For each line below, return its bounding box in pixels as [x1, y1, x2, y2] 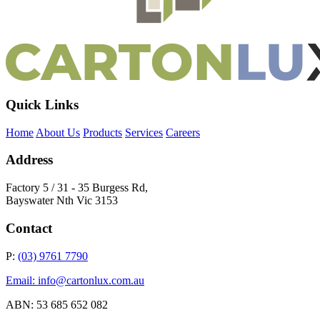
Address [6, 152, 53, 168]
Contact [6, 220, 52, 236]
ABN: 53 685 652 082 [6, 298, 108, 311]
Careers [166, 126, 200, 139]
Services [125, 126, 163, 139]
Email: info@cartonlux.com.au [6, 274, 144, 286]
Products [83, 126, 122, 139]
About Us [36, 126, 80, 139]
